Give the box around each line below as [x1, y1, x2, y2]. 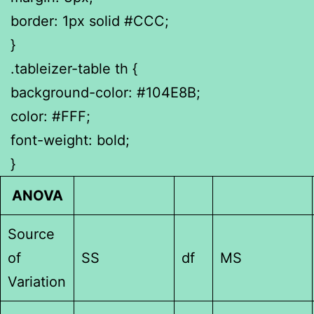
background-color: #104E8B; [11, 83, 200, 101]
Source [8, 225, 55, 243]
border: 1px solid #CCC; [11, 12, 169, 29]
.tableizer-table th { [11, 60, 137, 77]
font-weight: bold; [11, 131, 130, 149]
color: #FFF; [11, 107, 90, 125]
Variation [8, 273, 66, 290]
